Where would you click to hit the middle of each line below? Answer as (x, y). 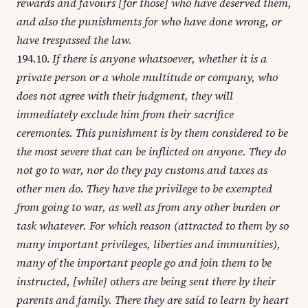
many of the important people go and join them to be (144, 263)
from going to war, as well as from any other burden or (148, 207)
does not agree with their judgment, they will (125, 96)
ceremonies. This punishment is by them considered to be (152, 133)
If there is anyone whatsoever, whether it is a (159, 58)
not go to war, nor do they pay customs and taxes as (142, 170)
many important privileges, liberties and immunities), (148, 244)
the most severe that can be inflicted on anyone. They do (151, 151)
